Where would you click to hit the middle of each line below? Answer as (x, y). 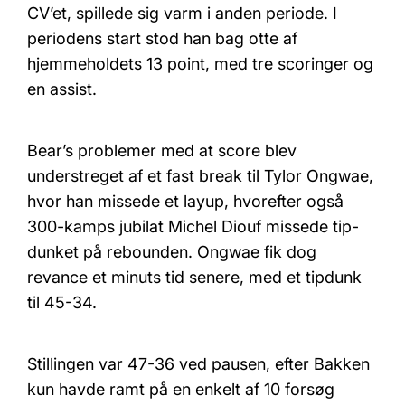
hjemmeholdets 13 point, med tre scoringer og (200, 63)
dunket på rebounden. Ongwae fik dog (172, 251)
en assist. (62, 89)
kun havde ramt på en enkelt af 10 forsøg (181, 389)
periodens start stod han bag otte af (162, 38)
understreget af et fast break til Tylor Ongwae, (200, 175)
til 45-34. (62, 302)
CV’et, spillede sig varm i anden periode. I (182, 13)
